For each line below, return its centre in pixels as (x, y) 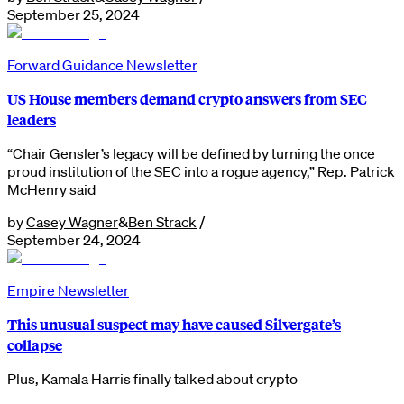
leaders (32, 119)
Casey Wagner (72, 221)
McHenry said (51, 189)
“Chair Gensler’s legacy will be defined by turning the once (191, 153)
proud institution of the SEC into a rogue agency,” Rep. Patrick (201, 171)
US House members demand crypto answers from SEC (187, 98)
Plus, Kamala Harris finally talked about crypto (152, 378)
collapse (35, 344)
